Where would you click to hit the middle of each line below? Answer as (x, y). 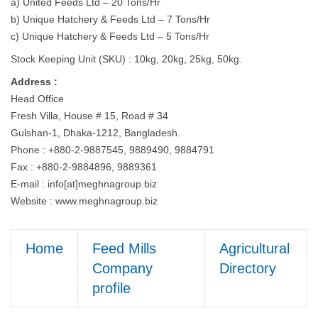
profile (111, 288)
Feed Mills (124, 248)
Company (122, 268)
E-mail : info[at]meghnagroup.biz (84, 184)
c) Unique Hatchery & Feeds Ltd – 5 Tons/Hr (110, 36)
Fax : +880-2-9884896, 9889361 (84, 167)
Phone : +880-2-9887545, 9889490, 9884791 (113, 150)
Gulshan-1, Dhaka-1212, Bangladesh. (95, 133)
